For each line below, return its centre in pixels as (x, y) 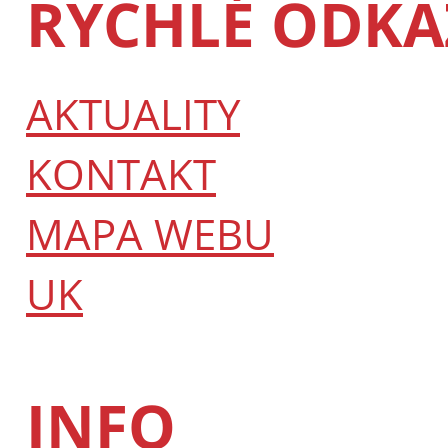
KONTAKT (121, 173)
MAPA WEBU (150, 233)
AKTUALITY (133, 113)
